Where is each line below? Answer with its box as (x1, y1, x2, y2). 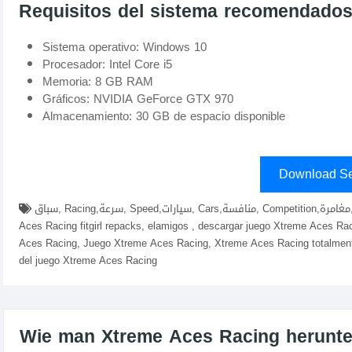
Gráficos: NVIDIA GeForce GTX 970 (42, 88, 233, 111)
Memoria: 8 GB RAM (42, 71, 153, 93)
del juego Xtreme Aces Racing (19, 251, 157, 271)
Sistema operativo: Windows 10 (42, 36, 207, 59)
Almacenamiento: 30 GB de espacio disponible (42, 105, 285, 128)
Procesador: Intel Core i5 (42, 53, 172, 76)
